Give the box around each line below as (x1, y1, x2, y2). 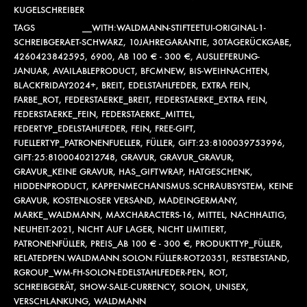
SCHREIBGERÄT (14, 281, 74, 293)
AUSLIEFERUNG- (196, 51, 260, 62)
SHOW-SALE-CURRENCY (79, 281, 174, 293)
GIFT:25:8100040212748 (14, 151, 115, 163)
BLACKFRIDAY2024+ (14, 79, 96, 91)
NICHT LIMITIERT (158, 223, 224, 235)
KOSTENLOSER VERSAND (53, 195, 153, 206)
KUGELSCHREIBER (14, 4, 84, 16)
